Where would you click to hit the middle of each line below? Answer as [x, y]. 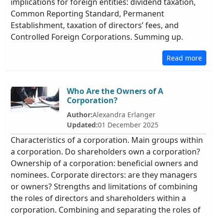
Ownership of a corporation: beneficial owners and [104, 163]
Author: [80, 115]
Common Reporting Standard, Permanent [87, 14]
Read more [184, 58]
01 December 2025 [128, 125]
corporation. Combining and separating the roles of [106, 210]
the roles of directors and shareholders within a [98, 198]
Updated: [82, 125]
